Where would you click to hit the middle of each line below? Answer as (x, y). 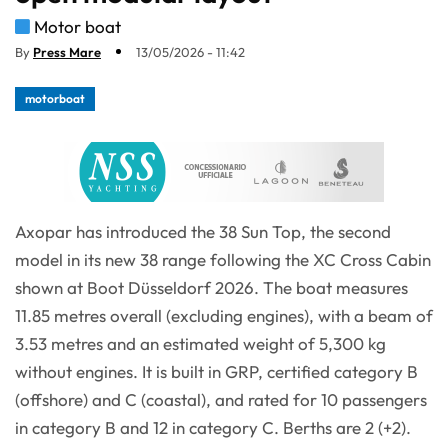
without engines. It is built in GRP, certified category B (216, 371)
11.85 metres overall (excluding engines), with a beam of (224, 315)
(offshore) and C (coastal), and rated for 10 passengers (221, 399)
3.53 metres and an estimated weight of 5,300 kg (200, 343)
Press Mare (67, 51)
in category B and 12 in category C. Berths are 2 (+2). (213, 427)
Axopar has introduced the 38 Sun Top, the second (203, 231)
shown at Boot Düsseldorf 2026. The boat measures (211, 287)
